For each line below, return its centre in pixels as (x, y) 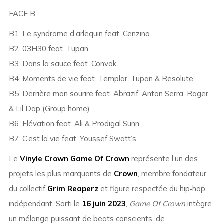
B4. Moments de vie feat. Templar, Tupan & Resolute (101, 79)
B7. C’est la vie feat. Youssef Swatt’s (72, 139)
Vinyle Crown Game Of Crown (74, 159)
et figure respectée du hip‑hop (152, 189)
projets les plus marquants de (61, 174)
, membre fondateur (172, 174)
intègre (198, 204)
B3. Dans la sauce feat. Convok (62, 64)
